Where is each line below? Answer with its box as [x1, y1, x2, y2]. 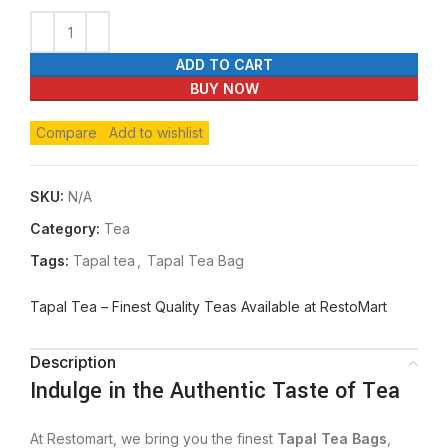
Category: [30, 220, 100, 237]
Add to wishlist [109, 124, 203, 141]
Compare [36, 124, 97, 141]
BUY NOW [189, 80, 259, 97]
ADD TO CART [175, 56, 273, 73]
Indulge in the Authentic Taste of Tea [30, 375, 400, 407]
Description [30, 352, 116, 372]
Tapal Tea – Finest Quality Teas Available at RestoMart [30, 298, 387, 315]
